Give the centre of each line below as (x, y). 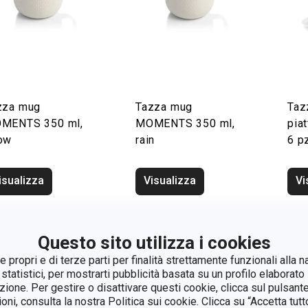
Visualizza (170, 180)
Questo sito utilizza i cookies (154, 243)
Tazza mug (164, 107)
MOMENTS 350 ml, (186, 123)
